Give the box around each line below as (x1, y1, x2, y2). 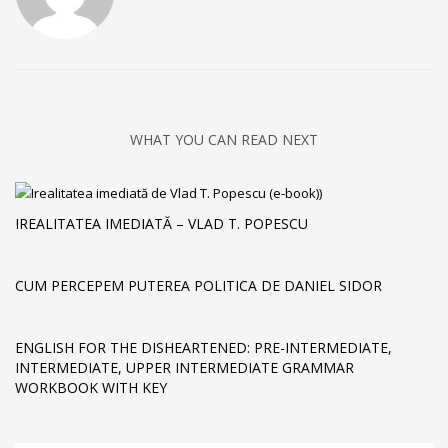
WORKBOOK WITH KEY (15, 377, 167, 397)
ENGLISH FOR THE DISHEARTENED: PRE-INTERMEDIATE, (15, 337, 392, 357)
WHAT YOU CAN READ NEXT (130, 130, 318, 150)
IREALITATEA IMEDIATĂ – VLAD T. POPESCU (15, 213, 308, 233)
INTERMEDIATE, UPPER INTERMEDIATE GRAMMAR (15, 357, 354, 377)
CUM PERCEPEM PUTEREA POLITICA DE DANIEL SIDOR (15, 275, 382, 295)
